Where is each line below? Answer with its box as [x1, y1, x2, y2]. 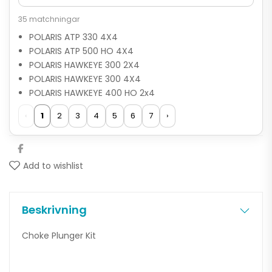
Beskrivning [22, 202, 87, 217]
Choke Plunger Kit [22, 229, 96, 242]
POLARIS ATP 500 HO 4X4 [29, 44, 134, 57]
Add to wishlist [23, 159, 83, 172]
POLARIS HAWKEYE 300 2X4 [29, 58, 140, 71]
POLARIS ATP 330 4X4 [29, 30, 118, 43]
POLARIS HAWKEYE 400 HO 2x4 [29, 86, 155, 99]
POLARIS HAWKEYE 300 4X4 [29, 72, 141, 85]
